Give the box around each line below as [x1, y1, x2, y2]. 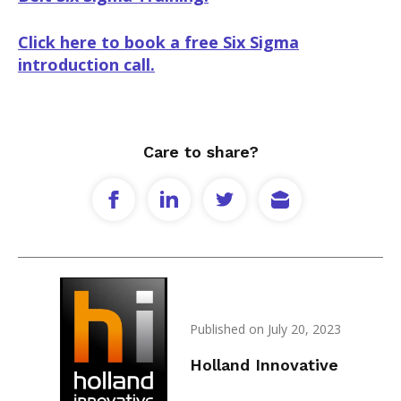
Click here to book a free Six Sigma [18, 31, 299, 54]
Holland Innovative [190, 355, 338, 375]
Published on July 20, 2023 [190, 320, 341, 338]
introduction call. [18, 54, 155, 76]
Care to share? [142, 141, 259, 161]
